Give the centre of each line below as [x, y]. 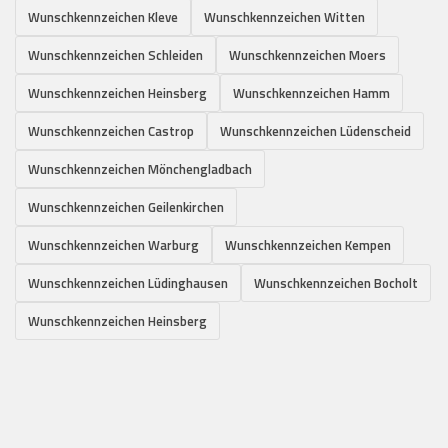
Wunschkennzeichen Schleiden [115, 54]
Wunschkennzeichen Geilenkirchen [126, 206]
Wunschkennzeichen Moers [307, 54]
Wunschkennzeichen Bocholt [336, 282]
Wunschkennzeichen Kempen [308, 244]
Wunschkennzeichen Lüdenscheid [315, 130]
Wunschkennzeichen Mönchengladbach [140, 168]
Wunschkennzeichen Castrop [111, 130]
